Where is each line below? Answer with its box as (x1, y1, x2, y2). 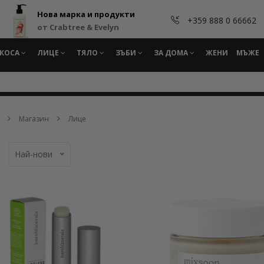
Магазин (19, 113, 49, 124)
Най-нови (15, 148, 52, 160)
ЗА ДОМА (154, 48, 190, 58)
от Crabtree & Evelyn (37, 22, 119, 32)
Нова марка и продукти (37, 9, 135, 19)
